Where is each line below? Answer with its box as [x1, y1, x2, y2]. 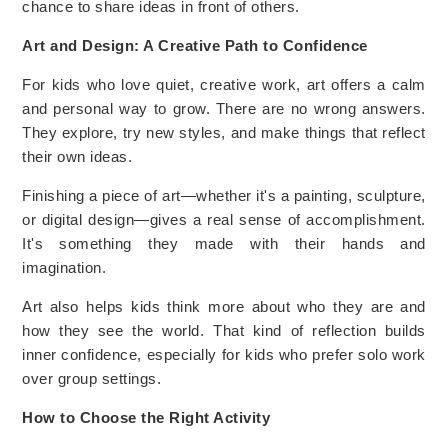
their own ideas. [22, 147, 133, 165]
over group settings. [22, 369, 162, 387]
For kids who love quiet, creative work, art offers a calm [22, 75, 426, 93]
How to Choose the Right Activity [22, 408, 271, 426]
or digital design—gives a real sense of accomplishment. [22, 210, 426, 228]
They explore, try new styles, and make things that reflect [22, 123, 426, 141]
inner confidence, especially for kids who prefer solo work [22, 345, 426, 363]
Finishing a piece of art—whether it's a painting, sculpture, [22, 186, 426, 204]
